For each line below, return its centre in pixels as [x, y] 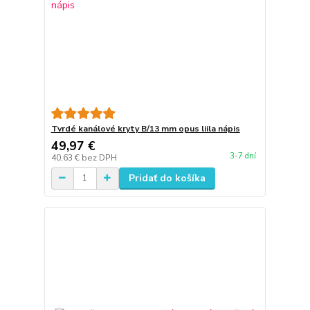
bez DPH [99, 157]
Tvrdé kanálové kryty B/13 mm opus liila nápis [145, 128]
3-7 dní [243, 156]
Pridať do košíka [167, 178]
